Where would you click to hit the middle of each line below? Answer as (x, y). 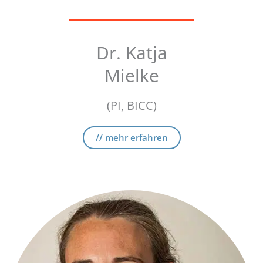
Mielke (131, 75)
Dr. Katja (131, 53)
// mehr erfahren (131, 137)
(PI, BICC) (131, 105)
